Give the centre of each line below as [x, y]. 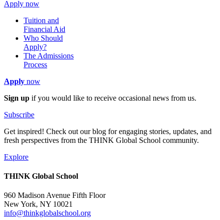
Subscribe [19, 114]
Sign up [17, 98]
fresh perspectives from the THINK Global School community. [101, 140]
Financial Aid [44, 29]
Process [35, 64]
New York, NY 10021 [38, 204]
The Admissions [49, 55]
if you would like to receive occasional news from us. [113, 98]
